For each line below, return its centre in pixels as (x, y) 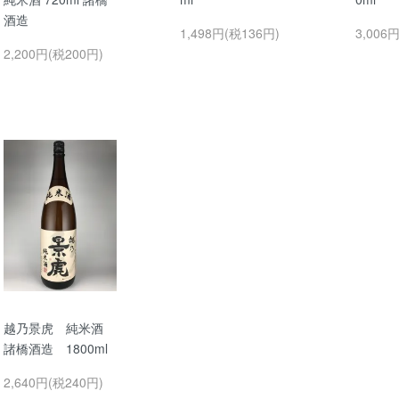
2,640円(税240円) (53, 382)
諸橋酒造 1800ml (56, 348)
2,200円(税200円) (53, 54)
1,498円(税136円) (229, 33)
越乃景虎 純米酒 (60, 327)
